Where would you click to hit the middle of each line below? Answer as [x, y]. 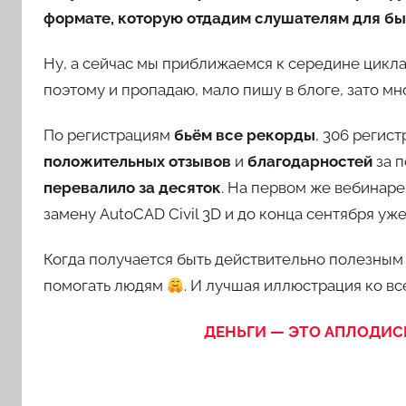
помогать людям [105, 286]
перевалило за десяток [132, 188]
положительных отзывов [137, 161]
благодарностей [310, 161]
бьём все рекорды [245, 135]
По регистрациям [109, 135]
